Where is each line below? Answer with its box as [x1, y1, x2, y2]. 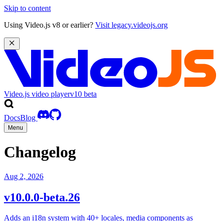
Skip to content [4, 4, 51, 12]
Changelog [4, 143, 76, 161]
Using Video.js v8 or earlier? [4, 21, 95, 29]
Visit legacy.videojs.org [95, 21, 168, 29]
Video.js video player [4, 89, 70, 98]
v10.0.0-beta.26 [4, 190, 80, 204]
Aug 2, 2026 [4, 172, 43, 181]
